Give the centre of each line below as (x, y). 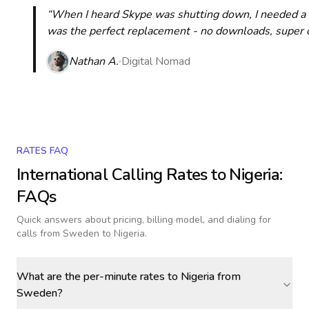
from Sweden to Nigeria (92, 233)
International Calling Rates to (123, 175)
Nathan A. (94, 61)
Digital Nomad (156, 61)
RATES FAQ (42, 151)
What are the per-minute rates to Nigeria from (129, 277)
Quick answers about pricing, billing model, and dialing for (144, 220)
